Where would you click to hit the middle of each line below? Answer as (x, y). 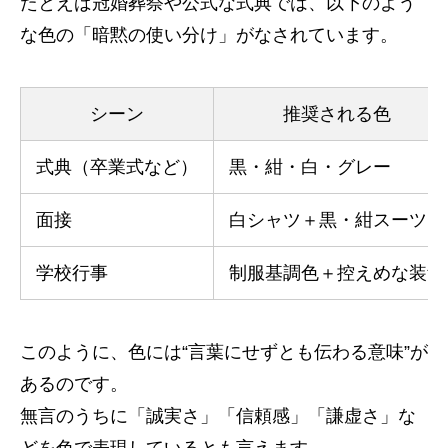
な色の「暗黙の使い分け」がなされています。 (209, 35)
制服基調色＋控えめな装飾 (337, 273)
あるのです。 (74, 384)
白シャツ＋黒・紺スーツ (328, 220)
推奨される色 (337, 114)
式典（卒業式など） (117, 167)
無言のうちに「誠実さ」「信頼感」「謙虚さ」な (218, 416)
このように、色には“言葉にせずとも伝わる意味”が (224, 352)
